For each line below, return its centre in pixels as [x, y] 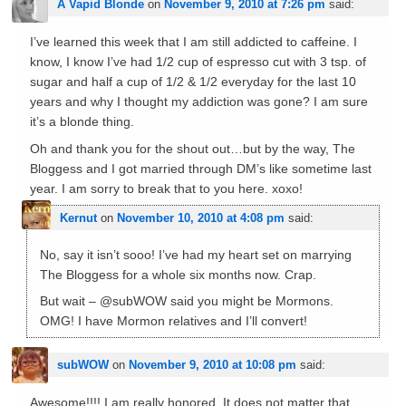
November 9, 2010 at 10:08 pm [212, 365]
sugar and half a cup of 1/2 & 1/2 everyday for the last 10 [193, 82]
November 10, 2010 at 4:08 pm [200, 217]
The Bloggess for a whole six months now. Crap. [178, 274]
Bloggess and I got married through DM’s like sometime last [200, 168]
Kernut [78, 217]
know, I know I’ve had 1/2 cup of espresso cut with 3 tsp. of [198, 62]
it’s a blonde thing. [82, 122]
